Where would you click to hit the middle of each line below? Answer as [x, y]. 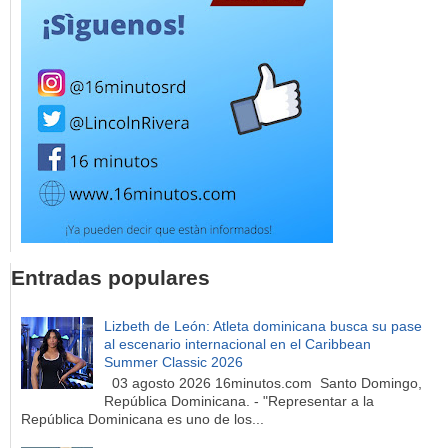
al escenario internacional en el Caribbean [237, 343]
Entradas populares [110, 277]
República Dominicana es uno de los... [142, 418]
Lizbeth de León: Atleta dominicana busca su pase [262, 325]
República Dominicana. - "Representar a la [238, 400]
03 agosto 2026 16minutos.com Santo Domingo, [262, 382]
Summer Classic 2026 [173, 361]
